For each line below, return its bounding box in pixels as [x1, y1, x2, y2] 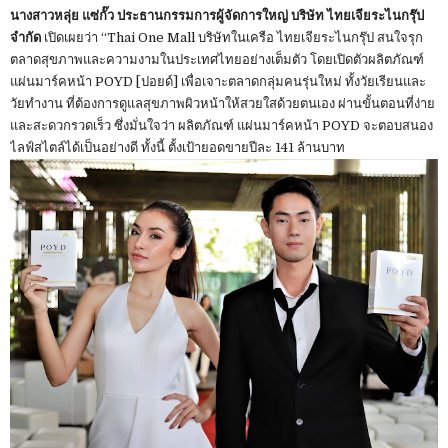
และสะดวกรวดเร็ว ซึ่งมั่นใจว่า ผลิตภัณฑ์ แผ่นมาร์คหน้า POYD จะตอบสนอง [10, 117, 433, 133]
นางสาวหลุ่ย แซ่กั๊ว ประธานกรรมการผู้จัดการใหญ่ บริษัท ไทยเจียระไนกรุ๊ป [10, 7, 424, 23]
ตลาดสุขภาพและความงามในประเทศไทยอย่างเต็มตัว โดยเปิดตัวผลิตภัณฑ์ [10, 51, 424, 67]
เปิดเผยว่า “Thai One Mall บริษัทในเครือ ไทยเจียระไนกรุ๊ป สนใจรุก [41, 29, 423, 45]
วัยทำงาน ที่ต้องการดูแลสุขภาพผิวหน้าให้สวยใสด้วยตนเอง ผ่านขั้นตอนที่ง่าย [10, 95, 435, 111]
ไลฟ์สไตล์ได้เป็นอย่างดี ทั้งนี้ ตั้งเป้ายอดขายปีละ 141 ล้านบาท [10, 139, 345, 155]
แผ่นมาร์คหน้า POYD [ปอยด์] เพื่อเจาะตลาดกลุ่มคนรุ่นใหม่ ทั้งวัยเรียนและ [10, 73, 426, 89]
